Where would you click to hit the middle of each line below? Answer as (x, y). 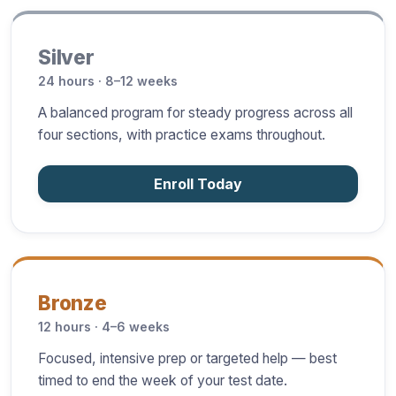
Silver (66, 57)
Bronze (72, 303)
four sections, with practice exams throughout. (182, 135)
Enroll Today (198, 184)
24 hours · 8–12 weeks (108, 81)
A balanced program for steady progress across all (195, 113)
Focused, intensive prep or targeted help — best (187, 359)
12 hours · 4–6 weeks (104, 327)
